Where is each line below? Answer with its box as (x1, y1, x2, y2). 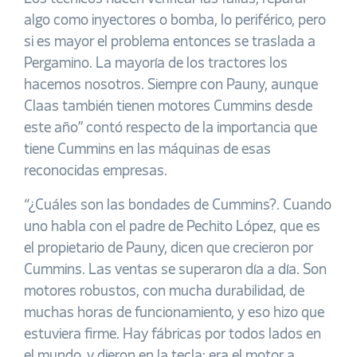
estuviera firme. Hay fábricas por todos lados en (24, 328, 321, 343)
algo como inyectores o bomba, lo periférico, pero (24, 14, 326, 29)
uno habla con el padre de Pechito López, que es (24, 220, 320, 235)
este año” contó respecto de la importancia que (24, 121, 317, 136)
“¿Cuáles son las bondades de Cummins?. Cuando (24, 198, 331, 214)
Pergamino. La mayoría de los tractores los (24, 57, 288, 72)
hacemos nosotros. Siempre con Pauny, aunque (24, 78, 318, 93)
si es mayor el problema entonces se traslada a (24, 35, 316, 50)
